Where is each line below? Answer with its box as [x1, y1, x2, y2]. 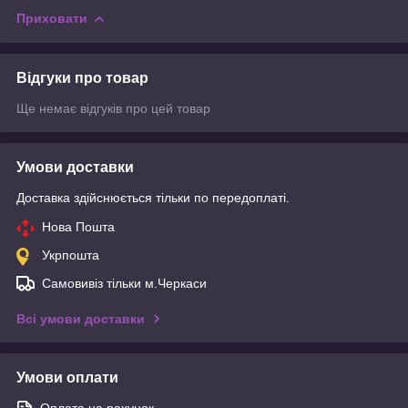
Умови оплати [16, 369, 118, 385]
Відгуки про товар [16, 69, 148, 86]
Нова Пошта [42, 219, 115, 234]
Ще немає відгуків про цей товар [16, 100, 210, 116]
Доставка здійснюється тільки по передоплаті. [16, 189, 290, 205]
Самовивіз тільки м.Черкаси [42, 275, 207, 291]
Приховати [16, 10, 87, 25]
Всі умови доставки [16, 311, 145, 326]
